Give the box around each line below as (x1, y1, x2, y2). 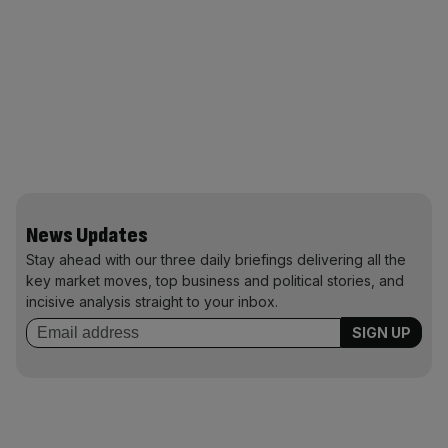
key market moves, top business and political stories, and (26, 272, 404, 289)
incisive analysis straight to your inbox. (26, 293, 278, 310)
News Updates (26, 222, 148, 249)
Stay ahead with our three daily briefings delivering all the (26, 251, 406, 268)
